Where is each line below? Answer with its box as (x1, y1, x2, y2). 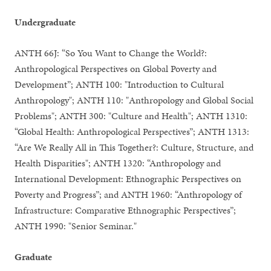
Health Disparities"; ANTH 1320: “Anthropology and (15, 156, 221, 170)
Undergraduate (15, 15, 76, 29)
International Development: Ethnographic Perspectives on (15, 172, 242, 186)
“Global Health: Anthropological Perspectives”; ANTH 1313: (15, 125, 250, 139)
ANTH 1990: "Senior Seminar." (15, 219, 137, 233)
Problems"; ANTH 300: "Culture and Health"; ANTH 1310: (15, 109, 248, 123)
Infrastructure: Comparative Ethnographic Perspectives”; (15, 203, 237, 217)
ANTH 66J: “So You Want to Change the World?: (15, 46, 207, 60)
